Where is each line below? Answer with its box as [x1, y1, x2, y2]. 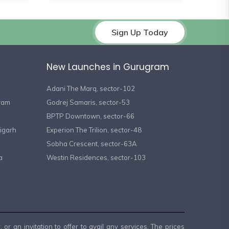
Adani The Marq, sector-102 [47, 84, 135, 93]
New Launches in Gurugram [47, 61, 169, 74]
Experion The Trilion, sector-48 [47, 126, 142, 134]
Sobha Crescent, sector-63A [47, 140, 137, 148]
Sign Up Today [111, 27, 168, 38]
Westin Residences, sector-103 [47, 153, 146, 162]
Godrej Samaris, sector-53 [47, 98, 130, 107]
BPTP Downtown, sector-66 [47, 112, 134, 121]
